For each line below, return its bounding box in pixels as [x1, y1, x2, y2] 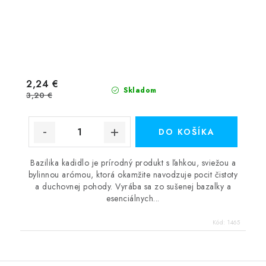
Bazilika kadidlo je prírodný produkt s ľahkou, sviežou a [30, 157, 236, 169]
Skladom [121, 85, 157, 96]
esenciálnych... [106, 192, 160, 204]
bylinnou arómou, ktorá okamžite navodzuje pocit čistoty [28, 169, 238, 180]
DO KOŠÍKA [158, 126, 215, 138]
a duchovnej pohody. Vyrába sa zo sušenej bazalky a [35, 180, 231, 192]
